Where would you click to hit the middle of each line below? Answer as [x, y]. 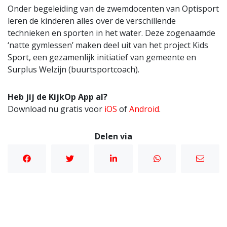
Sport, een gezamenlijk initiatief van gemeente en [102, 57]
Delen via [113, 136]
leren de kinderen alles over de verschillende [92, 21]
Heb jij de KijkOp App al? [58, 97]
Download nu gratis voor [56, 109]
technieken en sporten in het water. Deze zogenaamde [111, 33]
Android [144, 109]
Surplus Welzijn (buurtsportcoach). [73, 69]
